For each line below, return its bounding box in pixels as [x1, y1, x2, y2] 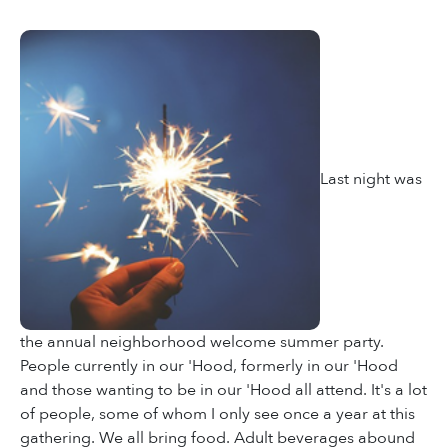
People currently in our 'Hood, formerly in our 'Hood [20, 355, 398, 378]
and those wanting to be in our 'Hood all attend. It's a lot [20, 379, 427, 402]
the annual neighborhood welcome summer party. [20, 331, 384, 354]
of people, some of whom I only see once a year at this [20, 403, 415, 426]
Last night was [320, 167, 422, 190]
